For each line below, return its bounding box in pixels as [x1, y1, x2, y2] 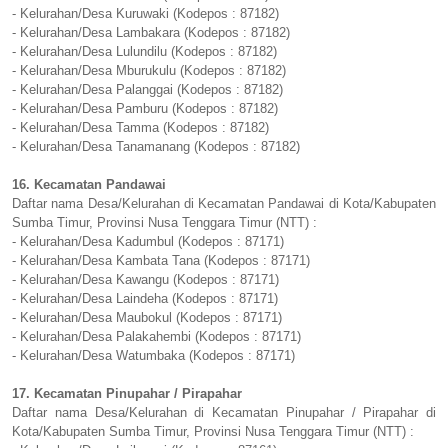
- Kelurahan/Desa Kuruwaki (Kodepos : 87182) [12, 6, 279, 22]
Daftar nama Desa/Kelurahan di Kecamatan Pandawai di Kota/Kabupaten [12, 196, 436, 212]
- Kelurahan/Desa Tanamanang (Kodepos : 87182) [12, 139, 300, 155]
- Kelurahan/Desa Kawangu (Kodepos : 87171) [12, 272, 279, 288]
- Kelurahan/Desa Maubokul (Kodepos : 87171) [12, 310, 282, 326]
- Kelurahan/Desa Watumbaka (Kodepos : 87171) [12, 348, 295, 364]
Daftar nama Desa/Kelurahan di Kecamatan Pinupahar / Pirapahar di [12, 405, 436, 421]
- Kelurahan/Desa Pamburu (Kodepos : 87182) [12, 101, 278, 117]
